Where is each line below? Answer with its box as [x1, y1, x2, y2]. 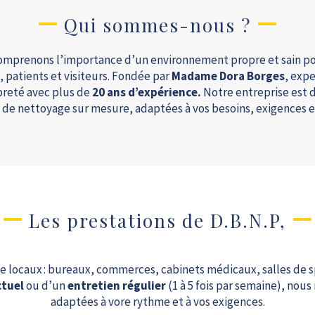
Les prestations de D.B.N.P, [29, 208, 286, 233]
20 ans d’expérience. [92, 84, 201, 100]
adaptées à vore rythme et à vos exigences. [50, 294, 265, 309]
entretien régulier [67, 278, 166, 293]
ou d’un [23, 278, 67, 293]
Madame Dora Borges [171, 68, 285, 84]
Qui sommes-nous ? [64, 13, 251, 37]
